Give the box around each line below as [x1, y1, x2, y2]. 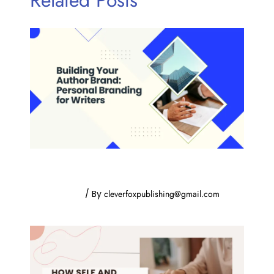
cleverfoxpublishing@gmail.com [103, 188, 220, 201]
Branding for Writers [29, 168, 136, 186]
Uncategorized [29, 188, 83, 201]
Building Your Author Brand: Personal [29, 155, 224, 174]
